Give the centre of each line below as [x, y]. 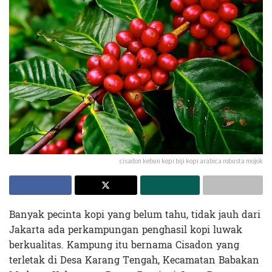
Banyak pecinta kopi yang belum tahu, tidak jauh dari [135, 214]
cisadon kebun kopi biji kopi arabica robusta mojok [191, 161]
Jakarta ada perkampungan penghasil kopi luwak [126, 229]
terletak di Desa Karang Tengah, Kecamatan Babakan [134, 260]
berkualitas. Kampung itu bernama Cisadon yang [124, 245]
